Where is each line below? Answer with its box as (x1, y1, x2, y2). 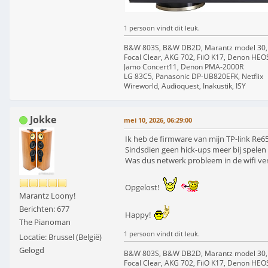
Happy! (125, 209, 154, 220)
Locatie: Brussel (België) (19, 231, 102, 242)
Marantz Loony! (19, 190, 75, 201)
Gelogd (19, 244, 44, 255)
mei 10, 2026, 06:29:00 (124, 115, 192, 124)
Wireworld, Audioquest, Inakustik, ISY (124, 80, 246, 91)
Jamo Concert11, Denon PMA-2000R (124, 61, 243, 72)
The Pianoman (19, 216, 71, 227)
